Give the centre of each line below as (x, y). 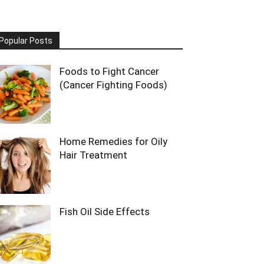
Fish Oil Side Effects (105, 212)
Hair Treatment (93, 155)
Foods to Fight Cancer (109, 71)
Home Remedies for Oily (113, 141)
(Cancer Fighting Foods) (113, 85)
